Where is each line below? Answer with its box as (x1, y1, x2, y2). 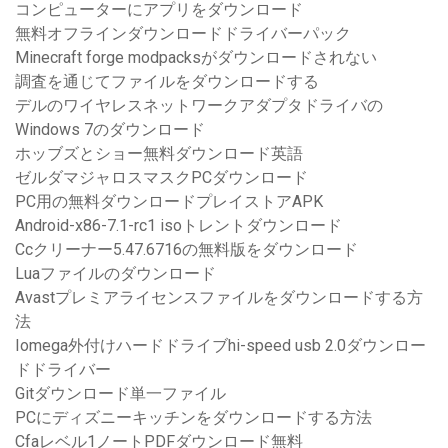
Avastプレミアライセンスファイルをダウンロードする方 (15, 288, 423, 308)
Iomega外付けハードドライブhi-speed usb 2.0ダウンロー (15, 336, 426, 356)
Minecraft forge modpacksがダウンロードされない (15, 48, 377, 68)
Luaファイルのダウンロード (15, 264, 216, 284)
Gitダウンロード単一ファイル (15, 384, 226, 404)
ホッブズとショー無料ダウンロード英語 (15, 144, 303, 164)
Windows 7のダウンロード (15, 120, 205, 140)
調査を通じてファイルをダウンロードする (15, 72, 319, 92)
